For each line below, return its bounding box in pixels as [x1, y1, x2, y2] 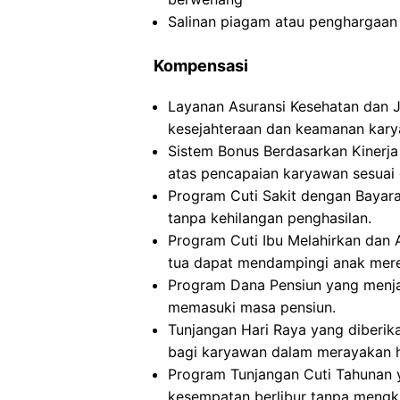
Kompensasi [154, 56, 248, 75]
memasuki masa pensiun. [168, 298, 336, 316]
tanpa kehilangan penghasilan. [168, 209, 371, 227]
